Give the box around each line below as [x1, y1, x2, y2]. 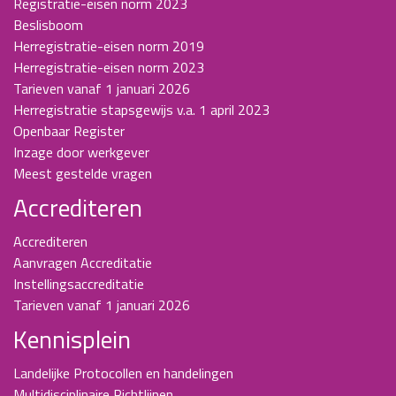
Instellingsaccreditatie [13, 272, 144, 294]
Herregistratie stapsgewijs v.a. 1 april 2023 [13, 98, 270, 120]
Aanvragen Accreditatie [13, 251, 152, 273]
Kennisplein [13, 319, 131, 358]
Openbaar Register [13, 119, 125, 141]
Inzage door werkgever [13, 141, 149, 163]
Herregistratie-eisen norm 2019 [13, 34, 204, 57]
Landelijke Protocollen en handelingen [13, 362, 233, 384]
